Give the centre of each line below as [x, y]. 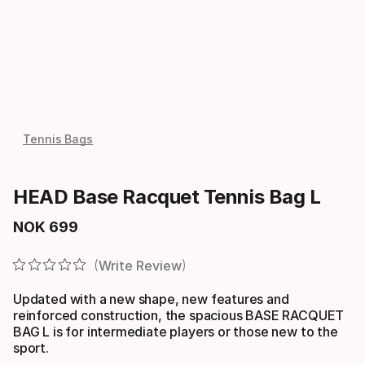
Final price [48, 234]
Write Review [140, 265]
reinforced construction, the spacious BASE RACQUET [179, 315]
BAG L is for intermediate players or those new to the [176, 331]
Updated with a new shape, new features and [151, 299]
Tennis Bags [58, 139]
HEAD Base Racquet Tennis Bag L [167, 197]
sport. [31, 347]
